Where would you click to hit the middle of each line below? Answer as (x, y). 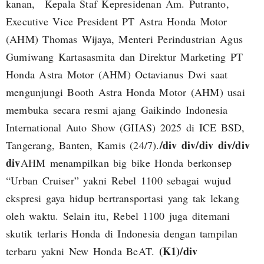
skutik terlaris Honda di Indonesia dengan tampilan (122, 234)
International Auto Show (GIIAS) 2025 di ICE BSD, (126, 128)
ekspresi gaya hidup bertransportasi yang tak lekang (123, 198)
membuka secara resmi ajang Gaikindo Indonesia (117, 110)
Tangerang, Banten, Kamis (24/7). (83, 145)
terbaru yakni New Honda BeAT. (80, 251)
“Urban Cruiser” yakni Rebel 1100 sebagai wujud (118, 181)
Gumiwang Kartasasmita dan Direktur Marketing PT (124, 57)
